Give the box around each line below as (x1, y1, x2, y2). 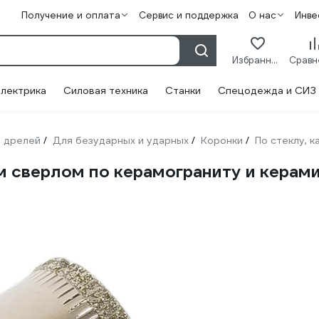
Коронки (201, 134, 243, 147)
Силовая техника (63, 84, 148, 97)
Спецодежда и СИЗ (218, 84, 316, 97)
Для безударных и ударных (53, 134, 189, 147)
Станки (165, 84, 201, 97)
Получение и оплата (21, 9, 120, 21)
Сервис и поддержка (138, 9, 239, 21)
